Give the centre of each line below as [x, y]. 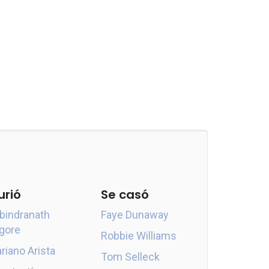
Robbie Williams [138, 236]
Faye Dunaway [134, 215]
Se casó [125, 195]
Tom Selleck [130, 257]
